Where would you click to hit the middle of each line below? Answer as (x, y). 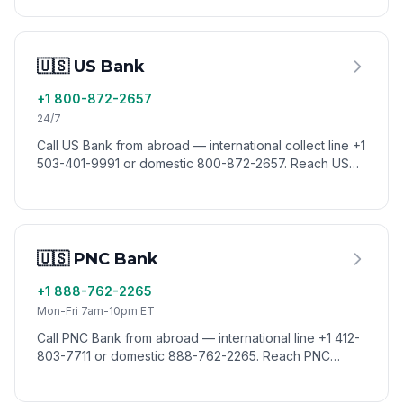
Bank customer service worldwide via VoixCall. (175, 181)
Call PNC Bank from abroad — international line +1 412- (198, 338)
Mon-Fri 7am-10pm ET (96, 311)
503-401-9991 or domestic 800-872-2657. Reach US (193, 163)
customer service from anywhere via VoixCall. (172, 374)
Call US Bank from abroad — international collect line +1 (201, 145)
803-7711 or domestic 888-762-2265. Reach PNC (184, 356)
